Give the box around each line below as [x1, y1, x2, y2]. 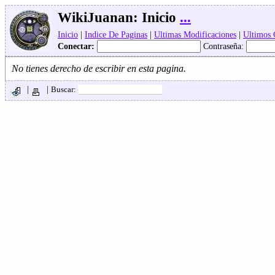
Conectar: [58, 41, 97, 51]
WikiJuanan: [58, 10, 138, 25]
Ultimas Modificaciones [154, 29, 236, 39]
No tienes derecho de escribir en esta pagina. [12, 63, 186, 74]
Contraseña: [201, 41, 246, 51]
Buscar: [51, 85, 78, 94]
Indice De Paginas [85, 29, 147, 39]
